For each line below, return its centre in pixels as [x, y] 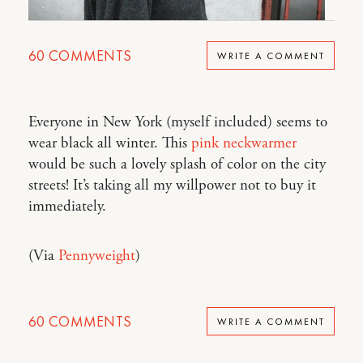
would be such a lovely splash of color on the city [177, 165]
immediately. [67, 207]
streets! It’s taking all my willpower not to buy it [172, 186]
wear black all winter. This [110, 144]
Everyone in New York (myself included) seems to [178, 123]
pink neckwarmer [244, 144]
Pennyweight [97, 256]
